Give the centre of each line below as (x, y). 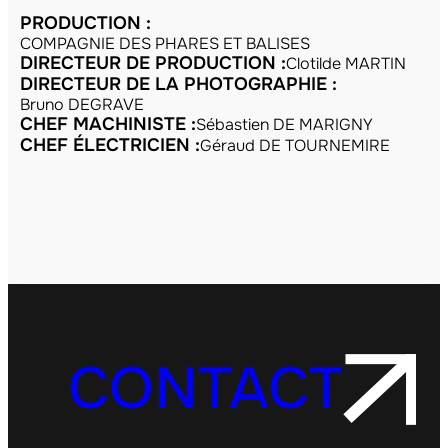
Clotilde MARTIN (346, 64)
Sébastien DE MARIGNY (284, 125)
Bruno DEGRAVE (82, 105)
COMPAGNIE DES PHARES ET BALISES (165, 44)
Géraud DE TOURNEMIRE (295, 146)
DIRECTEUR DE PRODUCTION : (153, 63)
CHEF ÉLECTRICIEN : (110, 145)
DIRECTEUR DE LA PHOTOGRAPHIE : (178, 84)
